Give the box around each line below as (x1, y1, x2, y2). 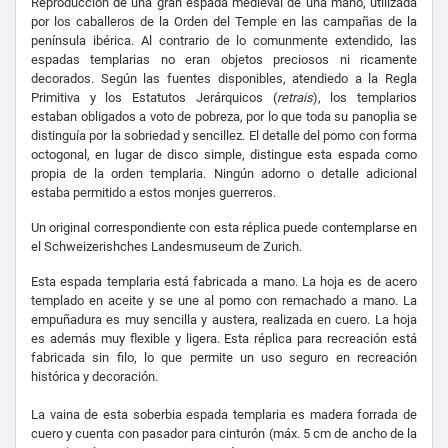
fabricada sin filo (31, 350, 134, 366)
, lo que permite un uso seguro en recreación (133, 350, 418, 366)
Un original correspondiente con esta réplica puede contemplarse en (31, 220, 417, 236)
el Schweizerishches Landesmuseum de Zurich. (31, 239, 302, 255)
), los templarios (312, 90, 418, 106)
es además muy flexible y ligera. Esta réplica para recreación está (31, 331, 417, 347)
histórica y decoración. (31, 369, 158, 385)
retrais (276, 90, 313, 106)
